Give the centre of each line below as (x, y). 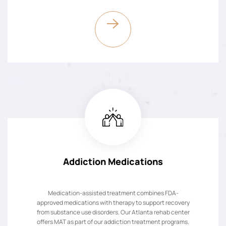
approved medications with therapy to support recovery (113, 202)
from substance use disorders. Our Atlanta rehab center (113, 212)
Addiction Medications (113, 161)
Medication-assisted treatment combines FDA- (113, 193)
